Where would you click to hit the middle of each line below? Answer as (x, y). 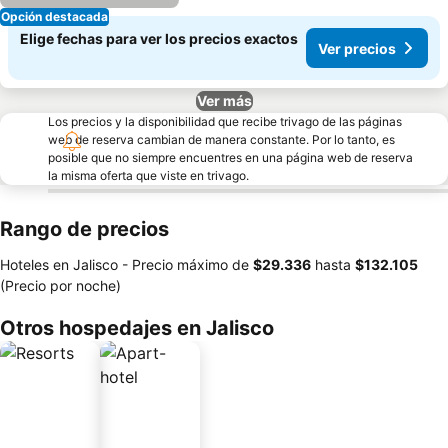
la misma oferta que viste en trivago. (148, 175)
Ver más (224, 100)
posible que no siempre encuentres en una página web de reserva (230, 157)
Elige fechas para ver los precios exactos (159, 38)
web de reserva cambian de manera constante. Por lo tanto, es (221, 139)
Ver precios (357, 48)
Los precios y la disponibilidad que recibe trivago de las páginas (225, 121)
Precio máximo (180, 264)
